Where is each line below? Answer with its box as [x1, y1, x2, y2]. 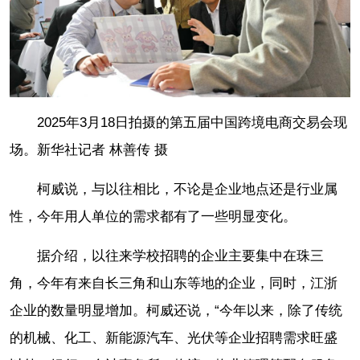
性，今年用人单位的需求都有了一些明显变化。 [10, 209, 297, 225]
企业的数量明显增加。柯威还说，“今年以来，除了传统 [10, 303, 342, 319]
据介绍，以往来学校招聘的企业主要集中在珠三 [37, 248, 324, 264]
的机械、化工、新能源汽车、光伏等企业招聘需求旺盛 [10, 330, 337, 346]
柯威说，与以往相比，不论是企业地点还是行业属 [37, 182, 337, 198]
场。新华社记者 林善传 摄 [10, 142, 168, 158]
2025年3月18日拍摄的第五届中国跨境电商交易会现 [37, 115, 347, 131]
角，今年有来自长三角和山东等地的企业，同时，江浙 [10, 276, 337, 292]
